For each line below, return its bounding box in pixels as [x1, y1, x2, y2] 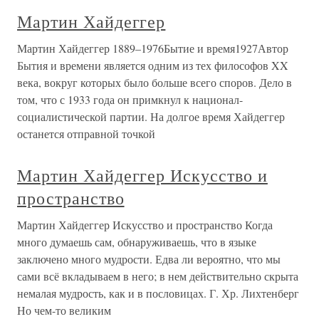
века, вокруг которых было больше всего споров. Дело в [17, 75, 292, 90]
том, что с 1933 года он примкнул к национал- [17, 92, 243, 107]
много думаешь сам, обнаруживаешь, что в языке [17, 234, 256, 249]
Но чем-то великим [17, 303, 111, 318]
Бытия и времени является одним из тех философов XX [17, 58, 288, 73]
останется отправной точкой [17, 126, 155, 141]
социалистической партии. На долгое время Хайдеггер [17, 109, 285, 124]
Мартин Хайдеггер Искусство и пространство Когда [17, 217, 273, 232]
